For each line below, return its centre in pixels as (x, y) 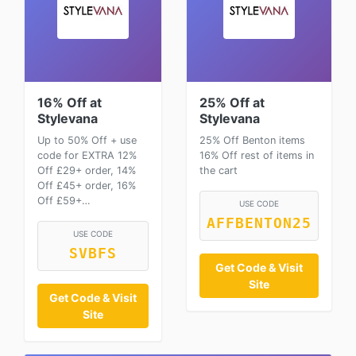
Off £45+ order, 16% (87, 186)
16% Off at (70, 103)
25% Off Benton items (252, 140)
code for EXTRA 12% (87, 155)
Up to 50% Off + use (87, 140)
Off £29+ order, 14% (87, 170)
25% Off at (232, 103)
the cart (219, 170)
